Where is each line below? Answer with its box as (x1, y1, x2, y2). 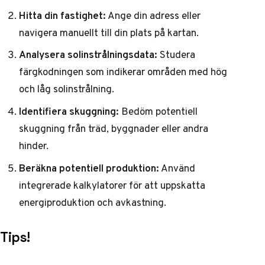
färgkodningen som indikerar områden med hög (19, 64, 227, 80)
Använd (159, 160, 195, 176)
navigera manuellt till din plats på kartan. (19, 24, 199, 40)
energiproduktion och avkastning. (19, 194, 166, 210)
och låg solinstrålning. (19, 81, 114, 97)
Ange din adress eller (106, 7, 201, 23)
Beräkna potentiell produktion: (19, 160, 159, 176)
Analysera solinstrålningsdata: (19, 47, 157, 63)
